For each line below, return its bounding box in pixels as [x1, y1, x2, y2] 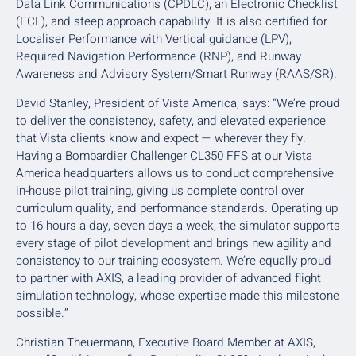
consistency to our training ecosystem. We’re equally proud [16, 251, 331, 269]
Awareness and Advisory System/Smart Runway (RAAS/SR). [16, 64, 337, 83]
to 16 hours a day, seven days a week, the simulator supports [16, 216, 340, 234]
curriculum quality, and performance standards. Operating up [16, 199, 338, 217]
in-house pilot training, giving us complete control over [16, 181, 304, 199]
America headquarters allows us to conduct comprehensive [16, 164, 334, 182]
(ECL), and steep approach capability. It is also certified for [16, 12, 327, 30]
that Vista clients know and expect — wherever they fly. [16, 129, 306, 147]
